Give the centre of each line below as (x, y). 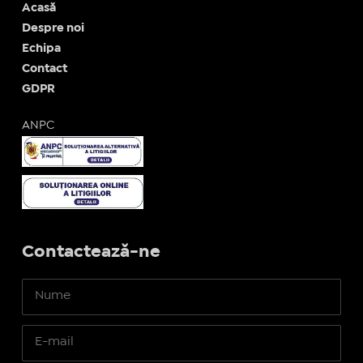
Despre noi (53, 28)
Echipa (41, 48)
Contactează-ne (91, 252)
